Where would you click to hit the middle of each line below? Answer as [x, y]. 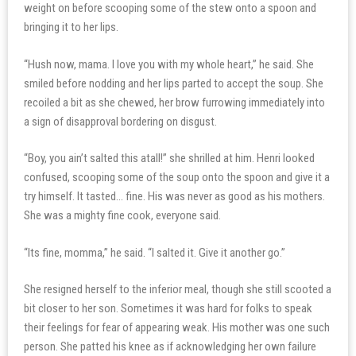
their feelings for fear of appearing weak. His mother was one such [177, 327]
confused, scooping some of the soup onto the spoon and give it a [177, 177]
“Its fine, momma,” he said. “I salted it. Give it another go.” [155, 252]
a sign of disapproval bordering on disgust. [120, 121]
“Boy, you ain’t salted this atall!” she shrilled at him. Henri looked [169, 158]
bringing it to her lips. [71, 27]
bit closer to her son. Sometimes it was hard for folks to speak [168, 308]
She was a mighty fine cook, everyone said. [122, 215]
